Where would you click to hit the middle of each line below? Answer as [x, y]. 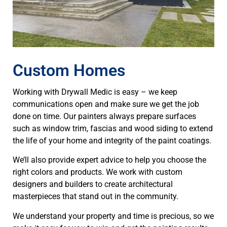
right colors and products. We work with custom [98, 172]
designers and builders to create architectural [93, 184]
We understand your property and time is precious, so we [113, 216]
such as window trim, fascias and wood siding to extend [113, 128]
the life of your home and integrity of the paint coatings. [112, 140]
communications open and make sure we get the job [106, 104]
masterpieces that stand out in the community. [98, 197]
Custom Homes [69, 70]
